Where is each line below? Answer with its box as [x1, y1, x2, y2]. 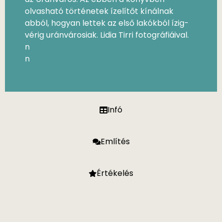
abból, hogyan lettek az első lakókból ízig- [25, 17, 189, 29]
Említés [100, 136, 130, 148]
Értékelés [97, 167, 133, 179]
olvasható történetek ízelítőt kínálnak [25, 5, 173, 17]
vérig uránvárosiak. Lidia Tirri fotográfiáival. [25, 29, 189, 41]
